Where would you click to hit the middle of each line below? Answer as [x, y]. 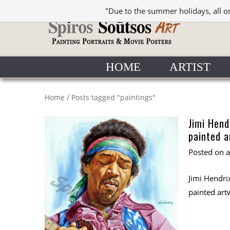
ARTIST [190, 67]
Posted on [207, 152]
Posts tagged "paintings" [113, 97]
